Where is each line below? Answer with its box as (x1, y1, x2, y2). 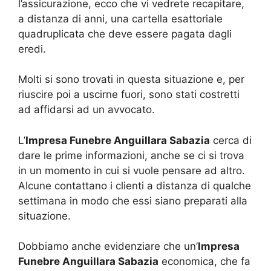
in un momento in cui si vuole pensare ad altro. (18, 164, 245, 177)
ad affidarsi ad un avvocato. (18, 103, 155, 116)
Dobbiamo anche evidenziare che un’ (18, 240, 198, 253)
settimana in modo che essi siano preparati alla (18, 194, 247, 207)
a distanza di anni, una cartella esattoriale (18, 12, 223, 25)
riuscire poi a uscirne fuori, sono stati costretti (18, 88, 240, 101)
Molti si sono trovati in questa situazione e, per (18, 73, 244, 86)
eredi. (18, 42, 46, 55)
